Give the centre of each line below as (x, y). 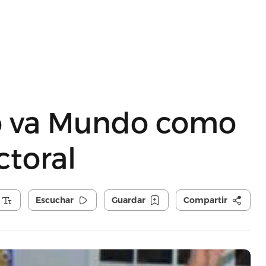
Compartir (205, 200)
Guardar (128, 200)
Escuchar (54, 200)
